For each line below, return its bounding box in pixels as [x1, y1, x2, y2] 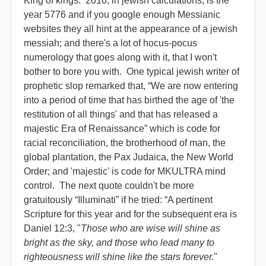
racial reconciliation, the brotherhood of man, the [24, 138, 226, 148]
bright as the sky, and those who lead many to [24, 237, 214, 248]
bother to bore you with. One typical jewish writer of [24, 66, 239, 77]
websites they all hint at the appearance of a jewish [24, 24, 237, 34]
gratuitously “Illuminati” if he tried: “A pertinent [24, 195, 213, 205]
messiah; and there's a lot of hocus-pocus [24, 38, 197, 49]
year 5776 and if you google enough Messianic [24, 9, 220, 20]
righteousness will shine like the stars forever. [24, 252, 214, 262]
